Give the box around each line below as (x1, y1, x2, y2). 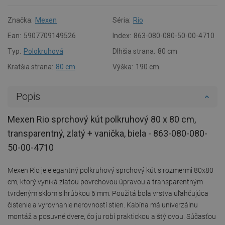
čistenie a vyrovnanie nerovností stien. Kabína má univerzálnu (8, 200, 198, 209)
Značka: (8, 16, 33, 24)
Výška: (113, 62, 133, 71)
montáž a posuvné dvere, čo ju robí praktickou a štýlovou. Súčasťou (8, 212, 216, 220)
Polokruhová (24, 47, 63, 55)
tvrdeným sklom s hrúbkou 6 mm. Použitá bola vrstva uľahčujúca (8, 189, 208, 197)
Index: (113, 31, 131, 40)
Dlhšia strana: (113, 47, 155, 55)
